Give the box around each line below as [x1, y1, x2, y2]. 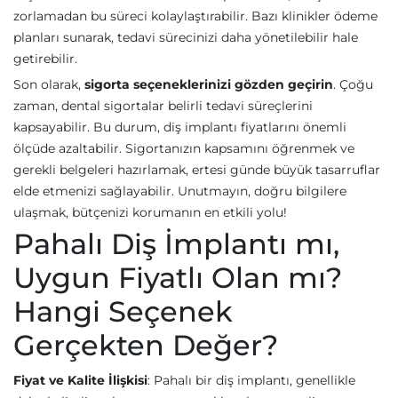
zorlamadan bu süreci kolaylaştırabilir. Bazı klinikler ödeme [13, 8, 378, 24]
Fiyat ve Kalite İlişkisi [13, 372, 147, 388]
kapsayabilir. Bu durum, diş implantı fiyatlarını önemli [13, 119, 346, 135]
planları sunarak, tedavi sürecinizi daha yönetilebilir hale [13, 29, 358, 45]
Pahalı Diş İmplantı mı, [13, 227, 339, 261]
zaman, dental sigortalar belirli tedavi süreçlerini [13, 98, 313, 114]
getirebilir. [13, 51, 77, 67]
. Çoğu [333, 76, 373, 92]
